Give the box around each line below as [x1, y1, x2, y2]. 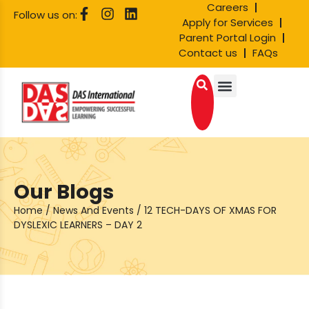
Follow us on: [14, 8, 77, 22]
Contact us [179, 46, 237, 60]
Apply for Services [182, 15, 273, 30]
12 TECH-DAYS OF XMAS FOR [144, 203, 277, 218]
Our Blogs [14, 178, 114, 206]
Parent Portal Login [179, 30, 276, 45]
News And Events [53, 203, 134, 218]
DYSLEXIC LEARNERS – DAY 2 [14, 218, 142, 232]
